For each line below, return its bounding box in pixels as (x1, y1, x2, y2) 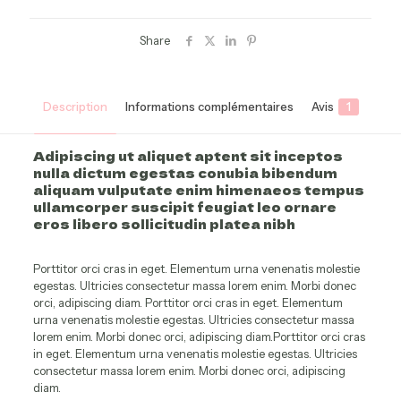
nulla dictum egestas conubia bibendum (32, 163, 337, 182)
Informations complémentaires (124, 98, 294, 114)
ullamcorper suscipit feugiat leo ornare (32, 197, 337, 216)
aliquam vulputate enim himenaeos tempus (32, 180, 364, 199)
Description (42, 98, 107, 114)
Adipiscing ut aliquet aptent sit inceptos (32, 146, 343, 165)
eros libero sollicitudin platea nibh (32, 214, 295, 233)
